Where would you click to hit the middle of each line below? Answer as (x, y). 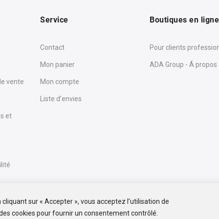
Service (54, 20)
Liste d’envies (61, 99)
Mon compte (60, 82)
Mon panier (58, 65)
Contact (53, 47)
